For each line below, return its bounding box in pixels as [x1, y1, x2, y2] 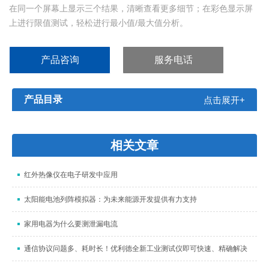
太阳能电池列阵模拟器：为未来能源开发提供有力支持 [23, 195, 197, 204]
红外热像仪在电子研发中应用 [23, 171, 118, 180]
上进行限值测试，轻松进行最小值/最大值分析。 [9, 18, 189, 28]
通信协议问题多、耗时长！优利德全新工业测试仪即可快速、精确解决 [23, 244, 247, 253]
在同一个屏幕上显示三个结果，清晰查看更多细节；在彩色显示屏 [9, 4, 253, 14]
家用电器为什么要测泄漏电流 [23, 220, 118, 229]
